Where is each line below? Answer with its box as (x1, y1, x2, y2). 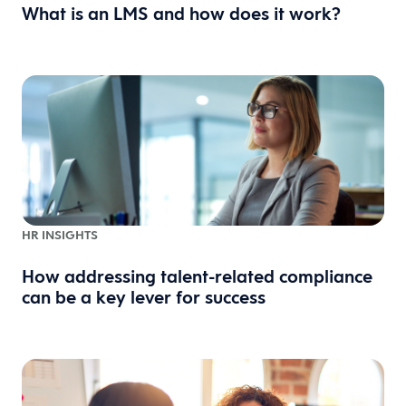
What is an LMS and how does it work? (22, 2, 341, 26)
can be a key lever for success (22, 285, 266, 309)
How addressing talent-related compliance (22, 265, 372, 288)
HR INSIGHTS (22, 227, 98, 243)
